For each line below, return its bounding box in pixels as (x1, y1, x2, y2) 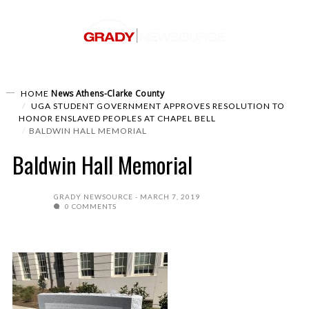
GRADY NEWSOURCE (54, 192, 133, 201)
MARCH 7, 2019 (140, 192, 200, 201)
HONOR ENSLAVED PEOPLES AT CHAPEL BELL (19, 113, 216, 123)
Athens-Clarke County (75, 88, 164, 99)
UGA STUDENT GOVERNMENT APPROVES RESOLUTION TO (29, 101, 285, 111)
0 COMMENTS (63, 202, 117, 210)
